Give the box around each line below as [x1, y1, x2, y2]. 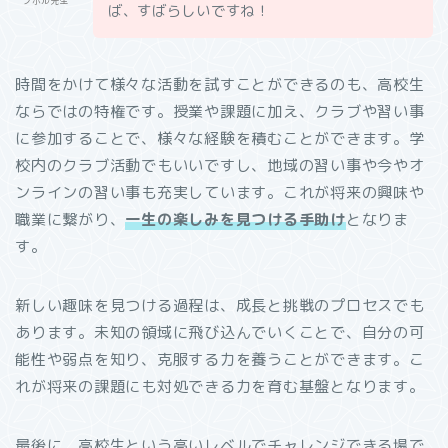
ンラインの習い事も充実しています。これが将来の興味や [15, 181, 425, 203]
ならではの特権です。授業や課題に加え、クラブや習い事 [15, 100, 425, 122]
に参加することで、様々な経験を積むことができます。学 [15, 127, 425, 149]
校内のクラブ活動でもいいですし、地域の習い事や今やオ [15, 154, 425, 176]
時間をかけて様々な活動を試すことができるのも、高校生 [15, 73, 425, 95]
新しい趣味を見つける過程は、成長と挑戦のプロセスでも [15, 294, 425, 316]
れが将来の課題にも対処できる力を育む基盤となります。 [15, 375, 425, 397]
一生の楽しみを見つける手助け [125, 208, 346, 230]
